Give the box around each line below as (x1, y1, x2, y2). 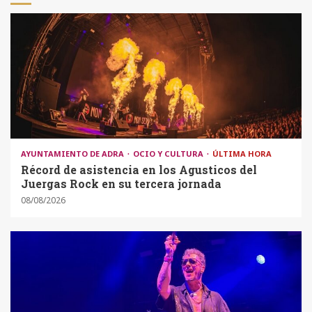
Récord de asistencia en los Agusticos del (21, 162, 257, 178)
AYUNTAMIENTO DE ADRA (21, 148, 126, 159)
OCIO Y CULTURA (133, 148, 205, 159)
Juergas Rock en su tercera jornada (21, 176, 221, 192)
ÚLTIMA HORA (212, 148, 272, 159)
